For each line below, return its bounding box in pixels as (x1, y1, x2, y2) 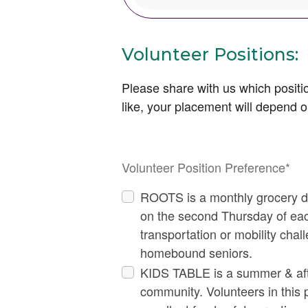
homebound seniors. (140, 243, 252, 261)
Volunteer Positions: (122, 44, 298, 65)
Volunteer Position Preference (122, 158, 285, 177)
